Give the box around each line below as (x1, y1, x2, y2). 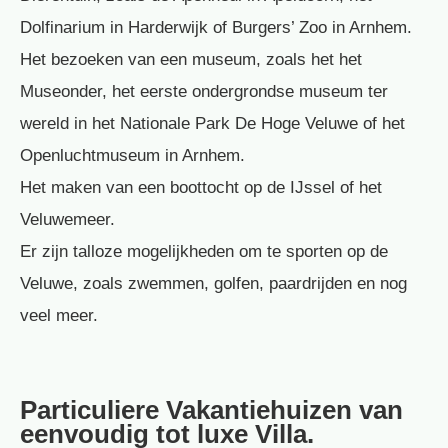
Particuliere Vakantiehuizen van (20, 394, 403, 425)
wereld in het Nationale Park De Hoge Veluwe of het (20, 114, 405, 134)
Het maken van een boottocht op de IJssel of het (20, 178, 382, 198)
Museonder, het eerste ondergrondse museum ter (20, 82, 388, 102)
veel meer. (20, 306, 98, 326)
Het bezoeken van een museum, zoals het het (20, 50, 362, 70)
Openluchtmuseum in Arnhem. (20, 146, 245, 166)
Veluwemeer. (20, 210, 115, 230)
